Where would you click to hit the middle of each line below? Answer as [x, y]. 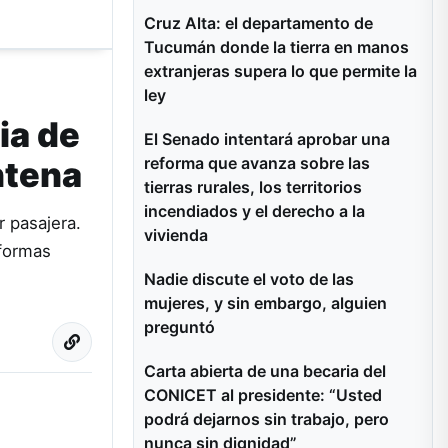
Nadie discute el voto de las [249, 279]
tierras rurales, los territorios [253, 187]
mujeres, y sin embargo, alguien [265, 303]
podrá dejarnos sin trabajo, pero [266, 419]
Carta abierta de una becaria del [265, 371]
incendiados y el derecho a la [254, 211]
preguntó [179, 327]
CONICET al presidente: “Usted [263, 395]
